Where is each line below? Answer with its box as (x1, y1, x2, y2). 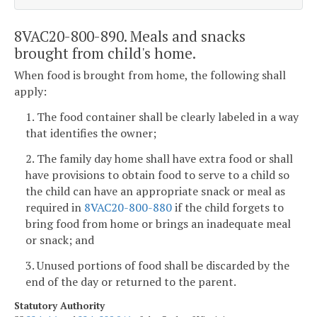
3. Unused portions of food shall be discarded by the (25, 257, 289, 273)
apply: (14, 83, 47, 100)
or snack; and (25, 231, 94, 248)
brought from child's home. (14, 42, 196, 63)
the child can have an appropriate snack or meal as (25, 183, 285, 199)
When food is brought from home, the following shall (14, 67, 286, 83)
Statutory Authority (14, 299, 105, 313)
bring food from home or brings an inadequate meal (25, 215, 291, 231)
